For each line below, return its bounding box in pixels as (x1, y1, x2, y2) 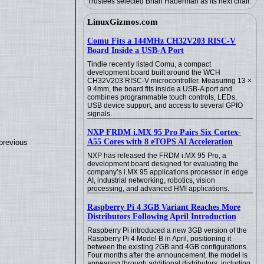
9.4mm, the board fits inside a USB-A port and (87, 85, 232, 93)
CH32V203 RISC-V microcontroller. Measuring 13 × (87, 77, 252, 85)
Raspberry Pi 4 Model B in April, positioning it (87, 235, 231, 243)
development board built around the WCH (87, 68, 220, 77)
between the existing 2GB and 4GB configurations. (87, 243, 248, 251)
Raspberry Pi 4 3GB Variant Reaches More (87, 203, 240, 212)
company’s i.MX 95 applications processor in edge (87, 168, 248, 176)
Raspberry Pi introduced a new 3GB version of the (87, 226, 247, 235)
